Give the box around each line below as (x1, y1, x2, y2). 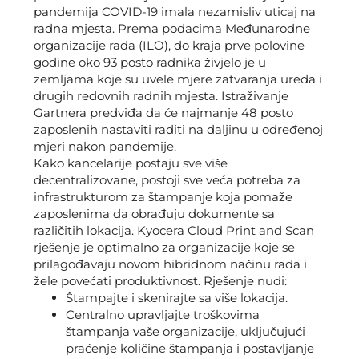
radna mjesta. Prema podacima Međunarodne (34, 20, 310, 36)
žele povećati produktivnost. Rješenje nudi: (34, 272, 287, 288)
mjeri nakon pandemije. (34, 138, 176, 154)
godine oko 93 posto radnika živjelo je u (34, 54, 266, 70)
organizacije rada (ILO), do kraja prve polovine (34, 37, 305, 53)
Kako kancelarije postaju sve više (34, 155, 228, 171)
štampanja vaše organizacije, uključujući (66, 323, 305, 339)
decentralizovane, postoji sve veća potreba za (34, 171, 301, 188)
